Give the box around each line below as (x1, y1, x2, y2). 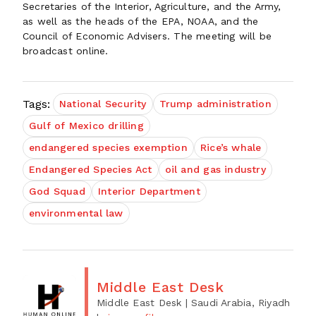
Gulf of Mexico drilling (29, 120, 144, 131)
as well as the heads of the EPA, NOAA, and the (23, 16, 259, 27)
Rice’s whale (200, 142, 262, 153)
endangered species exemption (29, 142, 188, 153)
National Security (59, 98, 147, 109)
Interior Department (97, 186, 200, 197)
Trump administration (159, 98, 272, 109)
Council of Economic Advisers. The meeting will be (23, 30, 272, 42)
